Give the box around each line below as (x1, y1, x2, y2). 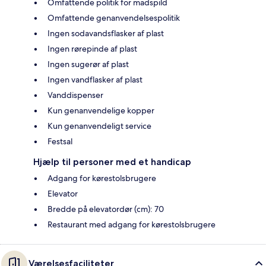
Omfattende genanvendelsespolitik (47, 12, 180, 23)
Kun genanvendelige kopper (47, 104, 154, 116)
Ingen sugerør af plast (47, 58, 129, 69)
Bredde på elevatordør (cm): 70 (47, 203, 164, 214)
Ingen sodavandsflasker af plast (47, 27, 164, 39)
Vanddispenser (47, 89, 103, 100)
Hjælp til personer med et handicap (33, 156, 191, 167)
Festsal (47, 135, 72, 147)
